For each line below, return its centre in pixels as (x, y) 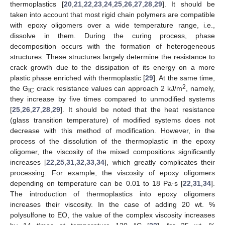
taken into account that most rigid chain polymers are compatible (113, 14)
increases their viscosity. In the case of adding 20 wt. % (113, 204)
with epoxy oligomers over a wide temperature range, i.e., (113, 25)
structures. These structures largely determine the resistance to (113, 57)
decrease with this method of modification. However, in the (113, 130)
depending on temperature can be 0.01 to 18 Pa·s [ (96, 183)
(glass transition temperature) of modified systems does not (113, 120)
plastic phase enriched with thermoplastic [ (78, 78)
